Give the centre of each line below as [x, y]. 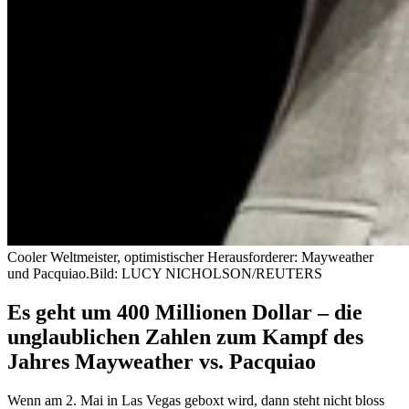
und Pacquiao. [48, 273]
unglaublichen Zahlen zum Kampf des [185, 336]
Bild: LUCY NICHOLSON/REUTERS [206, 273]
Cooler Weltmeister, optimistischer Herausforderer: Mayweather [190, 257]
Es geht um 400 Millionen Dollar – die [185, 312]
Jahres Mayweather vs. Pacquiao [162, 361]
